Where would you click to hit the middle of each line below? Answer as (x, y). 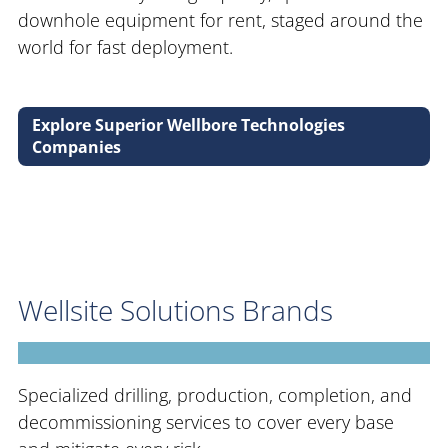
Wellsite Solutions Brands (175, 310)
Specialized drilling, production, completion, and (215, 394)
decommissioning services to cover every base (206, 421)
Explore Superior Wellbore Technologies (189, 125)
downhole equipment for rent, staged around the (220, 19)
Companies (77, 147)
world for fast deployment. (125, 46)
